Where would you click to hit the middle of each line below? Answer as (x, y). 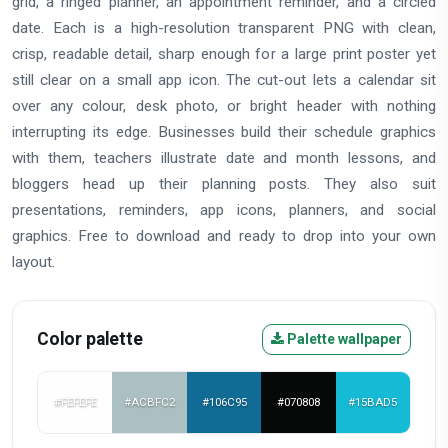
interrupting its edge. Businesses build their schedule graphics (224, 131)
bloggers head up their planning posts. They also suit (224, 183)
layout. (33, 261)
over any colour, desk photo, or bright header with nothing (224, 105)
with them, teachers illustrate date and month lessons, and (224, 157)
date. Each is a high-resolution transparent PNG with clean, (224, 27)
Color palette (90, 338)
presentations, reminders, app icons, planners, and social (224, 209)
